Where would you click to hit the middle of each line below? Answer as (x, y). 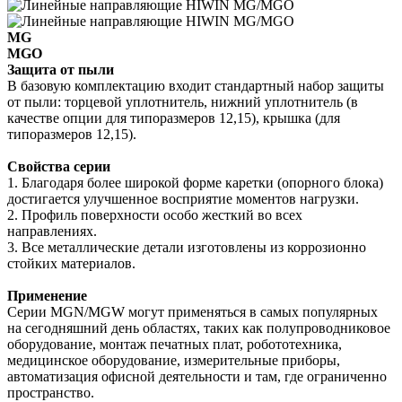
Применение (47, 295)
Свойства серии (59, 166)
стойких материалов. (71, 263)
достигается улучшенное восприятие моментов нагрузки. (183, 198)
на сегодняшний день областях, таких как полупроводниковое (199, 328)
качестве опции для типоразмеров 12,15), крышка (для (174, 118)
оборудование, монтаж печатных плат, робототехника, (175, 344)
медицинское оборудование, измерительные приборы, (174, 360)
